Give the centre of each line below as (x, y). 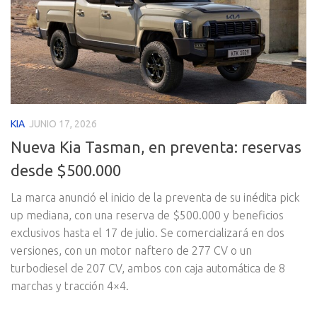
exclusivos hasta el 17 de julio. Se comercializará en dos (148, 233)
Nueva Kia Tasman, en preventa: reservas (156, 147)
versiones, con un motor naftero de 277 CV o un (131, 251)
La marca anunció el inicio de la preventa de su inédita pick (155, 198)
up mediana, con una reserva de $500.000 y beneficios (147, 215)
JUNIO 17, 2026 (63, 124)
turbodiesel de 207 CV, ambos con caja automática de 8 (148, 269)
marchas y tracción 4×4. (70, 286)
